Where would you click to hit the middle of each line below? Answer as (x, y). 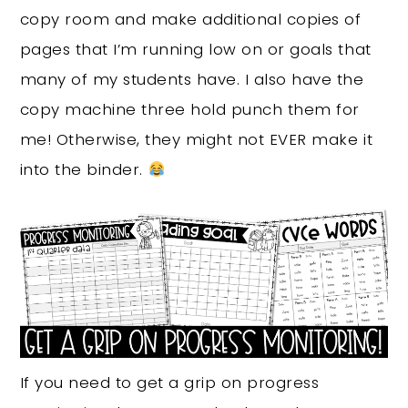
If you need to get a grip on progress (169, 382)
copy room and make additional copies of (190, 20)
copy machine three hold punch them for (189, 110)
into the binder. (84, 170)
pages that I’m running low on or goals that (195, 50)
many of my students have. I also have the (192, 80)
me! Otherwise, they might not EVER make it (196, 140)
